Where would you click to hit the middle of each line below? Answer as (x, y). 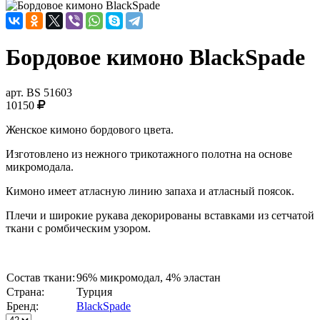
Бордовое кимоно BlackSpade (155, 57)
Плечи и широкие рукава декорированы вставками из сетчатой (160, 215)
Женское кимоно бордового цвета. (90, 129)
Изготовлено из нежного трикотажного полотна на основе (149, 154)
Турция (94, 291)
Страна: (25, 291)
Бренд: (22, 306)
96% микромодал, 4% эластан (149, 277)
